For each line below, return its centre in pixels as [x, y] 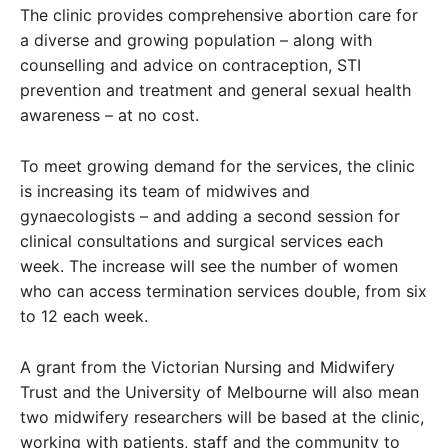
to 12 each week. [84, 316]
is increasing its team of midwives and [165, 191]
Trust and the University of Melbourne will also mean [219, 392]
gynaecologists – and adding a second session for [210, 216]
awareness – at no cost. [109, 115]
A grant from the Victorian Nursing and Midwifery [207, 367]
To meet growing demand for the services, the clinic [217, 166]
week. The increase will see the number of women [209, 266]
